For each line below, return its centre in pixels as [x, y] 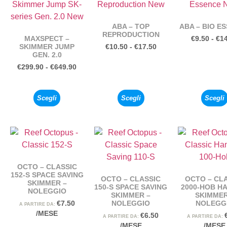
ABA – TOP [131, 27]
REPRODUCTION [131, 35]
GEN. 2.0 [47, 55]
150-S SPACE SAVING [131, 187]
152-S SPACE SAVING [47, 175]
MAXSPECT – [47, 39]
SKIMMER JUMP [47, 47]
